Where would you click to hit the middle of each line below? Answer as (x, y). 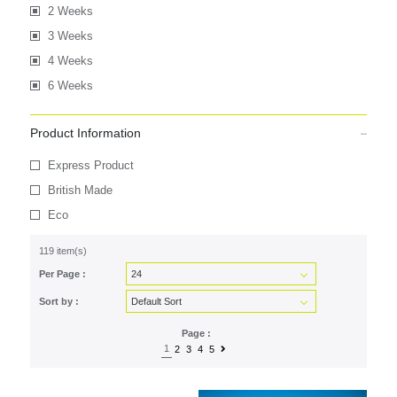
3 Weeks (70, 36)
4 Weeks (70, 61)
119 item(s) (62, 251)
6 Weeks (70, 86)
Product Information (85, 133)
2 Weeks (70, 11)
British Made (80, 190)
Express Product (90, 165)
